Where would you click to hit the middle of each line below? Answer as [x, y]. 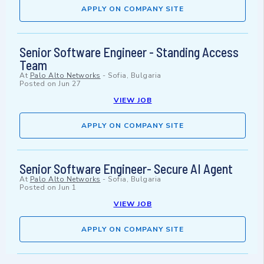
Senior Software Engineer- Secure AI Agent [126, 169]
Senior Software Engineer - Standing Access [129, 52]
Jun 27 [70, 84]
